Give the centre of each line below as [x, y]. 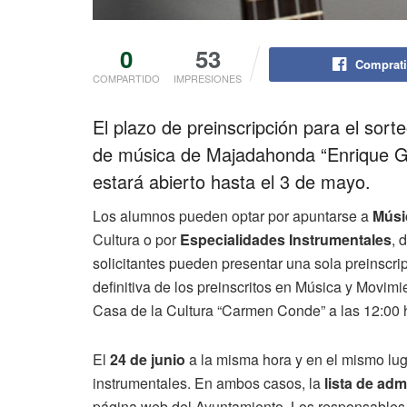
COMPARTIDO [126, 78]
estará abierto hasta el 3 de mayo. [232, 181]
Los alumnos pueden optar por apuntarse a [233, 215]
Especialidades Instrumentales [286, 239]
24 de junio [148, 359]
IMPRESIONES [208, 78]
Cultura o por [136, 239]
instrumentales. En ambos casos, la [208, 382]
